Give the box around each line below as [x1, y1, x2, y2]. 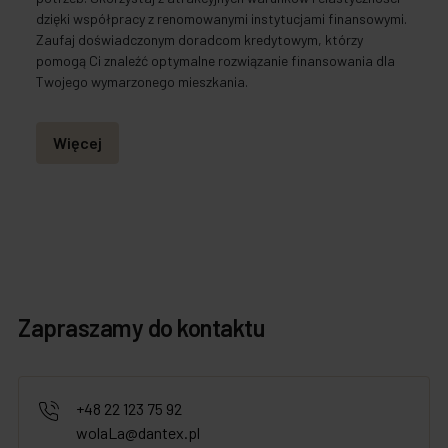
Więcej [53, 133, 102, 153]
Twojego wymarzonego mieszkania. [36, 73, 248, 91]
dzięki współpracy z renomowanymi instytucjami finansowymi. [36, 10, 407, 28]
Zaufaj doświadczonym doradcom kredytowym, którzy [36, 31, 363, 49]
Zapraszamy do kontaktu [18, 313, 265, 343]
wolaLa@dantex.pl [76, 423, 200, 443]
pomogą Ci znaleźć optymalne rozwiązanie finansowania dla [36, 52, 395, 70]
